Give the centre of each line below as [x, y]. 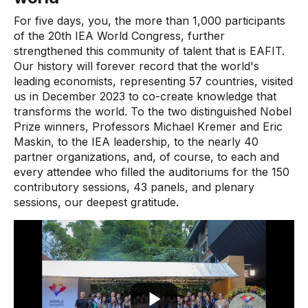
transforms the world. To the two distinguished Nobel [153, 111]
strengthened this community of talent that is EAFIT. [149, 51]
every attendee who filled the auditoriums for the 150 [152, 172]
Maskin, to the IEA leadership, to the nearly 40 [136, 142]
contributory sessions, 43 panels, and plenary [134, 187]
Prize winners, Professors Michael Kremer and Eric [148, 126]
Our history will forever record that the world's [136, 66]
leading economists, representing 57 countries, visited [153, 81]
